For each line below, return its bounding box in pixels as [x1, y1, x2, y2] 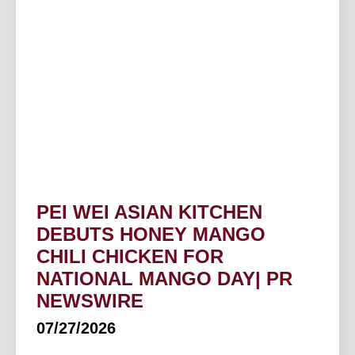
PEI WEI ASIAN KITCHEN [36, 201, 262, 223]
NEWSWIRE [36, 290, 143, 312]
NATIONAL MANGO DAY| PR [36, 268, 292, 290]
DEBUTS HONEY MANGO [36, 223, 265, 246]
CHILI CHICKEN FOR [36, 246, 223, 268]
